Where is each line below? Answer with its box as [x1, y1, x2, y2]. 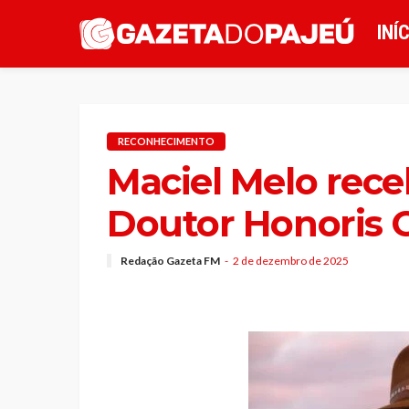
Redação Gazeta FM [121, 253, 220, 267]
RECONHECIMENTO [118, 135, 215, 147]
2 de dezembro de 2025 [233, 253, 349, 267]
